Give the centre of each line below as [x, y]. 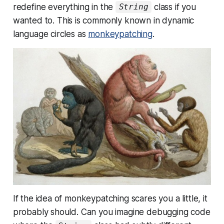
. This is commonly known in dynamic [123, 20]
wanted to [33, 20]
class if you [174, 7]
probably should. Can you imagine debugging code [111, 212]
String [133, 7]
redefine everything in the [64, 7]
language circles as [50, 34]
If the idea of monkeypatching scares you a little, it [110, 198]
